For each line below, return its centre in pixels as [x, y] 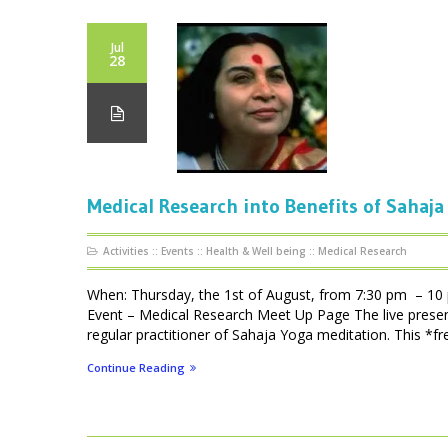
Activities [126, 251]
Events [177, 251]
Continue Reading [136, 368]
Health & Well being [256, 251]
